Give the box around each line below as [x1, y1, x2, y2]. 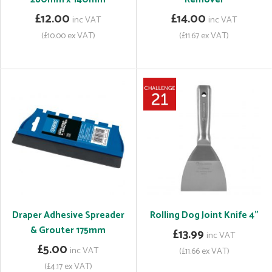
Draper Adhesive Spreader [12, 208, 124, 223]
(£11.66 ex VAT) [178, 244, 229, 259]
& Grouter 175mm [30, 223, 106, 238]
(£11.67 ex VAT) [179, 29, 229, 43]
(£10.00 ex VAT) [41, 29, 95, 43]
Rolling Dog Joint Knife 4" [149, 208, 259, 223]
